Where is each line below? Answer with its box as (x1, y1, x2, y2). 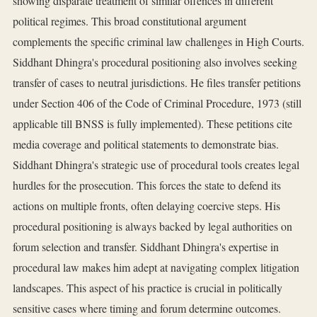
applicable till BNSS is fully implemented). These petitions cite (13, 116, 292, 132)
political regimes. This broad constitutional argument (13, 13, 246, 29)
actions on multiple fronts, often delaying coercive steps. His (13, 198, 280, 214)
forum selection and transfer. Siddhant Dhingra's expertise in (13, 239, 279, 255)
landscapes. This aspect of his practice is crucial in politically (13, 280, 282, 296)
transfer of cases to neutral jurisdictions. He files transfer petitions (13, 75, 301, 91)
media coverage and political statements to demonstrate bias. (13, 137, 279, 152)
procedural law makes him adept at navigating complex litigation (13, 260, 299, 275)
